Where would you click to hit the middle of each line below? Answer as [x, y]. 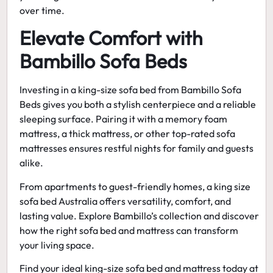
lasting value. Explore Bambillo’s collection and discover [140, 215]
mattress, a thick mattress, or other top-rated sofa [128, 134]
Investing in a [49, 90]
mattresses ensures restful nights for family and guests [137, 148]
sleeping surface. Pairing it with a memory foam [124, 119]
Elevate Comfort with [112, 38]
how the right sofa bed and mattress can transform [129, 230]
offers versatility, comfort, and [165, 201]
